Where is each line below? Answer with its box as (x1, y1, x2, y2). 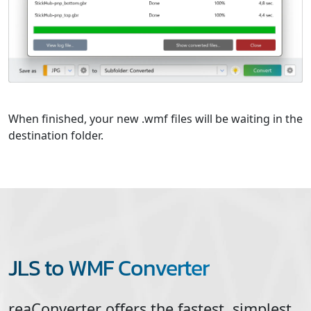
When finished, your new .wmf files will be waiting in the (8, 110, 303, 126)
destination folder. (8, 127, 103, 143)
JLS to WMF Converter (8, 251, 209, 285)
